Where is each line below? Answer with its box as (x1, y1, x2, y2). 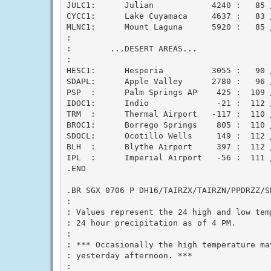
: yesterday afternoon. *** (66, 250, 192, 260)
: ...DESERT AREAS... (66, 44, 197, 53)
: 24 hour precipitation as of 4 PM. (66, 218, 236, 227)
